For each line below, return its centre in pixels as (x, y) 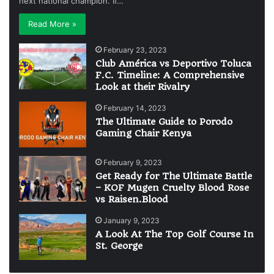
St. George (119, 246)
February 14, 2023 (135, 108)
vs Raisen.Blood (132, 199)
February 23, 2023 (135, 50)
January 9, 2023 (132, 220)
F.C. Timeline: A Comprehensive (170, 75)
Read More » (53, 24)
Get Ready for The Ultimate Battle (174, 176)
